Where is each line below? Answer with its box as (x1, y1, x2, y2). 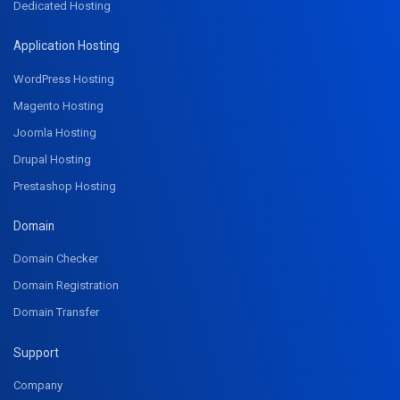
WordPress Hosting (13, 71, 114, 86)
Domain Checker (13, 252, 98, 266)
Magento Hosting (13, 98, 104, 112)
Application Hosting (13, 37, 120, 53)
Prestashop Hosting (13, 179, 116, 193)
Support (13, 345, 59, 360)
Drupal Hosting (13, 152, 91, 166)
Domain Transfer (13, 305, 99, 320)
